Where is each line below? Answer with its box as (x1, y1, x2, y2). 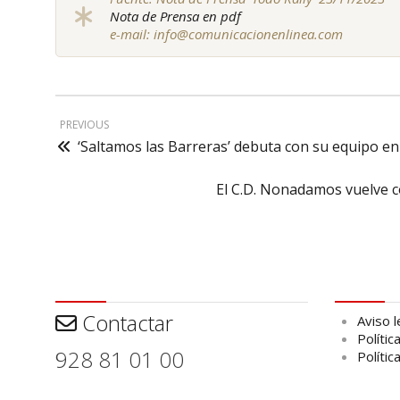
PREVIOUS (60, 117, 109, 133)
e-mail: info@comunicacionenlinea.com (110, 25, 343, 44)
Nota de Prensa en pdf (110, 7, 241, 26)
